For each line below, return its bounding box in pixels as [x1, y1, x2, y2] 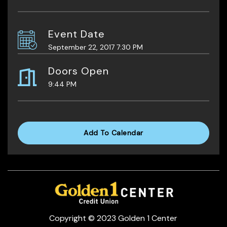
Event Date [48, 27, 105, 41]
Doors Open [48, 64, 109, 78]
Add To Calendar [84, 128, 143, 137]
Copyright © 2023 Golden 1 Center [49, 212, 178, 223]
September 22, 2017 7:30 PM [48, 42, 143, 52]
